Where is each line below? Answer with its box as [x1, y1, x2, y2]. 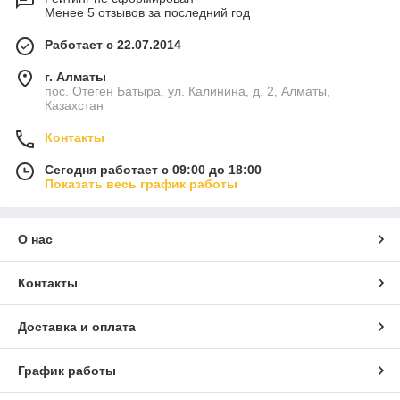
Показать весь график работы [45, 177, 237, 192]
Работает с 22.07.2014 [45, 37, 181, 53]
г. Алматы [45, 70, 106, 85]
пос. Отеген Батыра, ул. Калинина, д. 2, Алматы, [45, 84, 330, 99]
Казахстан [45, 98, 104, 113]
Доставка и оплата [18, 320, 136, 335]
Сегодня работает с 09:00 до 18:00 [45, 162, 262, 178]
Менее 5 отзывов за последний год [45, 5, 250, 21]
